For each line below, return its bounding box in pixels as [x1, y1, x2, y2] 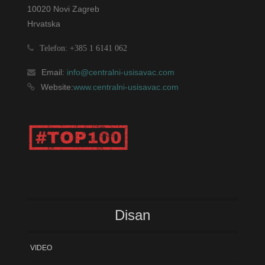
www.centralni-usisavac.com [73, 82, 179, 92]
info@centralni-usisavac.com [64, 67, 175, 77]
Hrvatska [27, 18, 61, 28]
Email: [41, 67, 65, 77]
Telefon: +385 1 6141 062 [40, 43, 128, 52]
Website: [41, 82, 74, 92]
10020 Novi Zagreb [27, 4, 102, 14]
